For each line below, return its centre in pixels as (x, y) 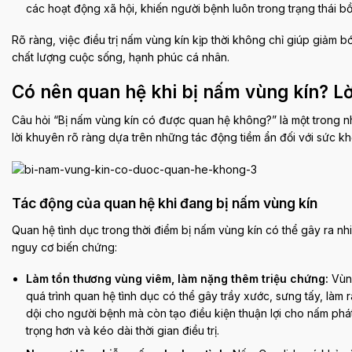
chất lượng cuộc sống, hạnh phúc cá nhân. (121, 57)
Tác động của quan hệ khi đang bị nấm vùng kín (165, 203)
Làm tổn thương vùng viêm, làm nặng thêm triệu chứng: (178, 278)
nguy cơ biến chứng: (64, 247)
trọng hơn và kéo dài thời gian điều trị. (123, 330)
